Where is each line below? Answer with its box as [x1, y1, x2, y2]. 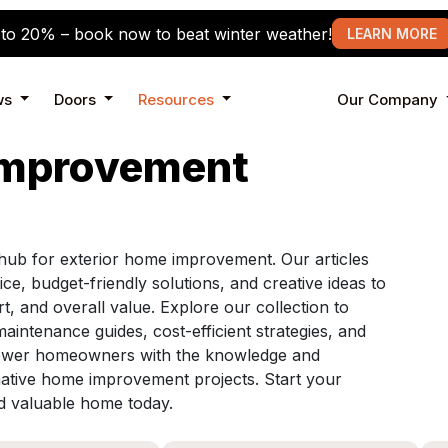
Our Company [337, 89, 438, 109]
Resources [138, 89, 214, 109]
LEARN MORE [346, 25, 437, 42]
